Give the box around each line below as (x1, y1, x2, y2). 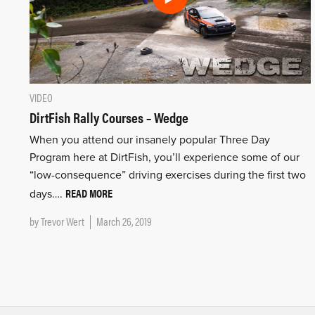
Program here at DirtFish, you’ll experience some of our (30, 150, 300, 165)
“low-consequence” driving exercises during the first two (30, 167, 306, 182)
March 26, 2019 (96, 212, 152, 229)
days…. (30, 186, 65, 201)
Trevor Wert (41, 212, 84, 229)
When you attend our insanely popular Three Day (30, 132, 270, 147)
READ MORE (65, 184, 112, 201)
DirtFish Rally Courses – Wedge (30, 106, 188, 127)
